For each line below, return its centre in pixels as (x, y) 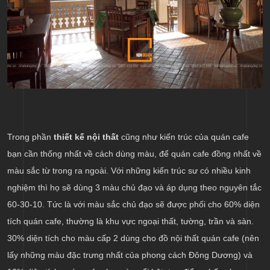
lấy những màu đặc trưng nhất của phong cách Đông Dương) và (130, 255)
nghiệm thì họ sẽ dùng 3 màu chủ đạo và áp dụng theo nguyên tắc (134, 188)
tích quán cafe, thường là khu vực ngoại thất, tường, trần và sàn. (130, 221)
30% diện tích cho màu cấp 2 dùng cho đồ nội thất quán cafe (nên (133, 238)
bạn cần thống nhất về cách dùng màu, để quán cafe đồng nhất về (134, 154)
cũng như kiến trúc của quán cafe (184, 137)
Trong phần (29, 137)
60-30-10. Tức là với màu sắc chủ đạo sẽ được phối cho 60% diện (133, 205)
